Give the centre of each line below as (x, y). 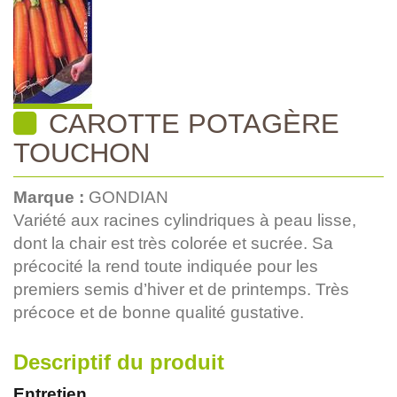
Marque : (51, 197)
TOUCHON (82, 152)
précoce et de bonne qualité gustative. (159, 312)
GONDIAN (128, 197)
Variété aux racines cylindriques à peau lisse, (185, 220)
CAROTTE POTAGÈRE (190, 123)
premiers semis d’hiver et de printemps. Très (181, 289)
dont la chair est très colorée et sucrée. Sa (173, 243)
